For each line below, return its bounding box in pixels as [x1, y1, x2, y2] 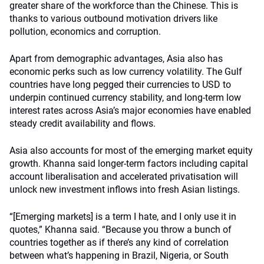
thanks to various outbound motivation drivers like [9, 13, 217, 24]
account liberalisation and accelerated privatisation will [9, 171, 238, 182]
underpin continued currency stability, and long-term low [9, 92, 241, 103]
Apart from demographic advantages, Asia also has [9, 53, 223, 64]
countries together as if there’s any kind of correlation [9, 237, 229, 248]
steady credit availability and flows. [9, 118, 158, 129]
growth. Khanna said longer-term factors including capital [9, 158, 248, 169]
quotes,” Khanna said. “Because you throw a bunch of [9, 224, 232, 235]
